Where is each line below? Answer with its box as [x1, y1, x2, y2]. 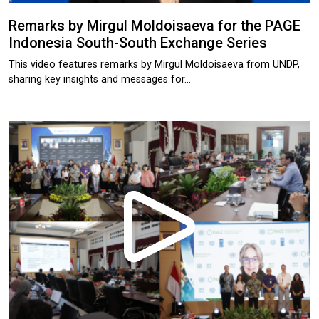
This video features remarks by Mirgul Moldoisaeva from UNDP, [9, 58, 300, 70]
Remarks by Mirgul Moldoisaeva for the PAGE [9, 16, 300, 34]
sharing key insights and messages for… [9, 73, 191, 85]
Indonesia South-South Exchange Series [9, 33, 267, 51]
